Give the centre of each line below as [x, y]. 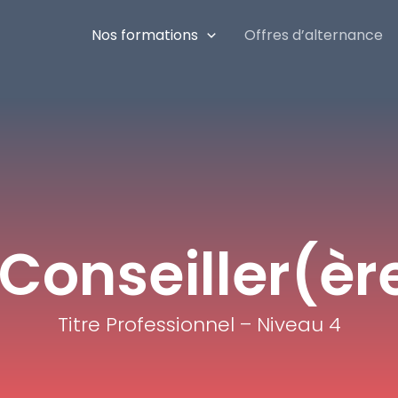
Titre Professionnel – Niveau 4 [199, 325]
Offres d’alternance [314, 35]
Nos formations [145, 35]
